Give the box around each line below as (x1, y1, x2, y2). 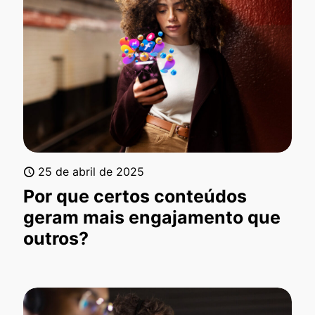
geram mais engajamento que (23, 207, 281, 229)
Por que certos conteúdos (23, 186, 247, 207)
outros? (23, 228, 89, 250)
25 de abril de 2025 (38, 165, 144, 179)
